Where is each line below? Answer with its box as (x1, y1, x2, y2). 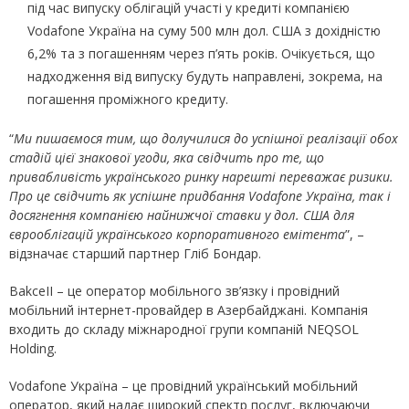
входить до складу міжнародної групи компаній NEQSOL (9, 320, 359, 338)
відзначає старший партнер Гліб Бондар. (9, 245, 261, 262)
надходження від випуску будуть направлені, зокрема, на (27, 68, 383, 85)
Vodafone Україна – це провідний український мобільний (9, 377, 358, 394)
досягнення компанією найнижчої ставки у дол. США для (9, 206, 354, 224)
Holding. (9, 340, 57, 357)
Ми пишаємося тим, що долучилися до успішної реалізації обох (14, 130, 398, 147)
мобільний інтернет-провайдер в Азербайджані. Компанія (9, 301, 368, 319)
